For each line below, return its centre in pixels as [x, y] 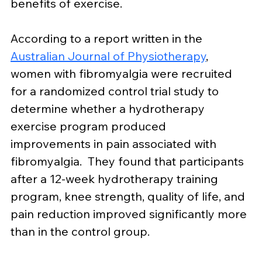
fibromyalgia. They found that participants [129, 161]
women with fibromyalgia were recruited [123, 74]
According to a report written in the [108, 39]
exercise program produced [90, 126]
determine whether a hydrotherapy [109, 109]
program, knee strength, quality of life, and [129, 196]
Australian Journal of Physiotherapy [108, 56]
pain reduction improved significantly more [130, 214]
